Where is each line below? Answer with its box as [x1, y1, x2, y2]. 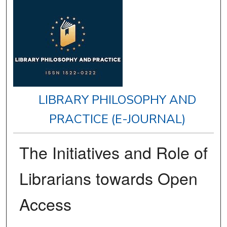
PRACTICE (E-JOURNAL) [49, 111, 186, 128]
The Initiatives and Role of [19, 140, 208, 164]
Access [19, 192, 71, 216]
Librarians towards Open [19, 166, 198, 190]
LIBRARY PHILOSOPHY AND [39, 92, 197, 108]
